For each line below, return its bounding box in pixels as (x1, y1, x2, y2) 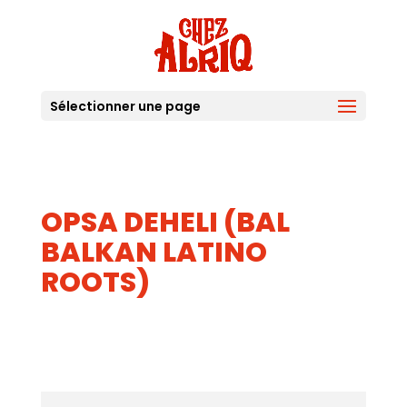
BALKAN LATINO (40, 233, 267, 272)
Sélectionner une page (49, 97, 201, 115)
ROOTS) (40, 263, 150, 302)
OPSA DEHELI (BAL (40, 203, 290, 242)
